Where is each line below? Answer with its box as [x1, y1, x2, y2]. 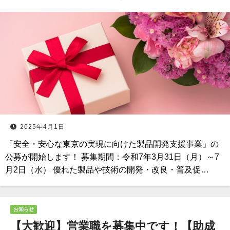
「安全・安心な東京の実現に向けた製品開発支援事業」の [5, 140, 219, 148]
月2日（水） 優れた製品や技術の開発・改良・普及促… [5, 165, 209, 174]
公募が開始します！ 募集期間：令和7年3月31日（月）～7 [5, 152, 219, 161]
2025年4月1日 [20, 123, 65, 130]
